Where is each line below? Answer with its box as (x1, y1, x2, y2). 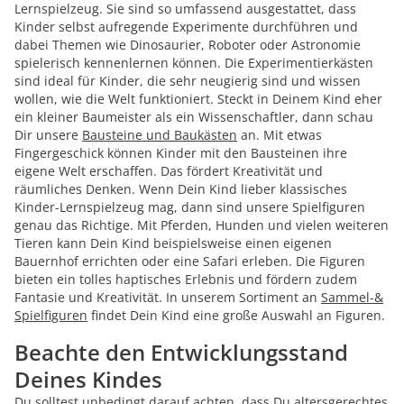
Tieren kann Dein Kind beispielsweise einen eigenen (14, 234, 332, 252)
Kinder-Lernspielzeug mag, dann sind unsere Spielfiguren (14, 198, 365, 216)
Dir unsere (14, 126, 82, 143)
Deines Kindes (14, 364, 162, 394)
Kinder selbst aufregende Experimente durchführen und (14, 18, 358, 35)
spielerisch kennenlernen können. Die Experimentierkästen (14, 54, 373, 71)
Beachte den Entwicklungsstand (14, 337, 348, 367)
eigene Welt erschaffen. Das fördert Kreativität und (14, 162, 323, 179)
